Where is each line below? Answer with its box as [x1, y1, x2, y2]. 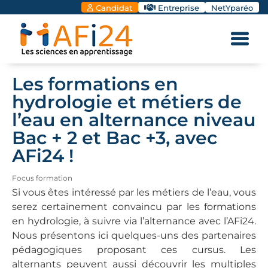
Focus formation [12, 173, 72, 182]
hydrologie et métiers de [12, 91, 242, 113]
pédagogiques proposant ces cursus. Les [12, 244, 256, 255]
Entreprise [158, 3, 199, 13]
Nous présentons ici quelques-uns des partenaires [12, 230, 256, 241]
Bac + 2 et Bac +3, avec [12, 127, 217, 149]
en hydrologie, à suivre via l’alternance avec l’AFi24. [12, 215, 256, 227]
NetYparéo [211, 3, 253, 13]
